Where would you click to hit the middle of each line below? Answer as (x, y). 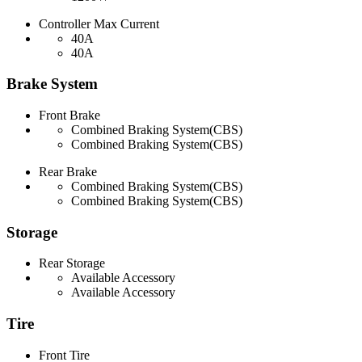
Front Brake (69, 115)
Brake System (52, 84)
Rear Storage (72, 263)
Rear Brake (68, 171)
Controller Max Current (99, 23)
